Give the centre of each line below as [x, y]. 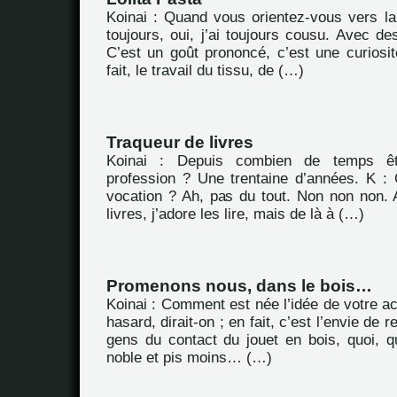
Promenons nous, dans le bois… [239, 286]
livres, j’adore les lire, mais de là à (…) [235, 214]
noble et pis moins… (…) [189, 358]
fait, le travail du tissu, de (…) [205, 70]
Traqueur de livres [180, 142]
